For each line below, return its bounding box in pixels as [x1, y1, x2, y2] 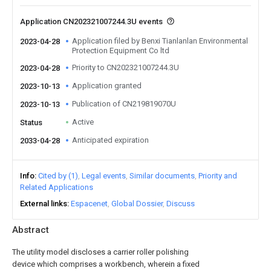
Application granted [72, 81, 142, 90]
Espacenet [71, 199, 108, 208]
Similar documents [129, 171, 195, 180]
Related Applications [20, 183, 93, 192]
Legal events [82, 171, 126, 180]
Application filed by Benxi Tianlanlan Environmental [72, 36, 248, 45]
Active [72, 117, 94, 126]
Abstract [12, 224, 49, 235]
